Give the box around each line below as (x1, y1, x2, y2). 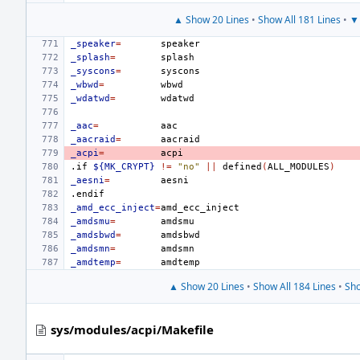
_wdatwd (71, 93, 110, 104)
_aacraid (71, 134, 116, 145)
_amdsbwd (71, 230, 116, 240)
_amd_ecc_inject (71, 202, 155, 213)
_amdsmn (71, 243, 110, 254)
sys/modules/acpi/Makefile (51, 321, 214, 337)
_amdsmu (71, 216, 110, 227)
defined (223, 162, 262, 172)
